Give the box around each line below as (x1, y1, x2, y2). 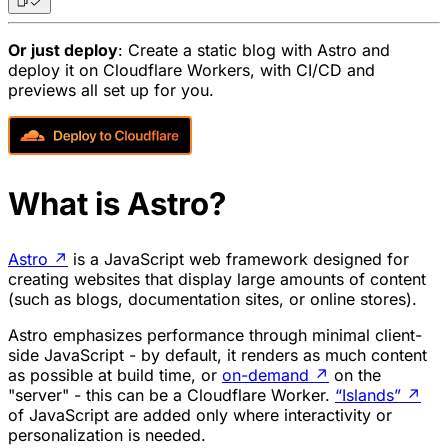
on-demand (222, 365, 309, 386)
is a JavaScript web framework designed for (68, 249, 409, 270)
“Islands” (335, 385, 401, 406)
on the (329, 365, 381, 386)
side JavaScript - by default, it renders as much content (8, 345, 427, 366)
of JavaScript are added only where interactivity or (8, 405, 392, 426)
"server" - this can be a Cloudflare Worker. (8, 385, 335, 406)
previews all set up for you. (8, 80, 214, 101)
